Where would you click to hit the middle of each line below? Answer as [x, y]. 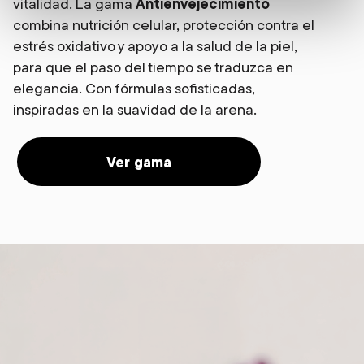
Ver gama [139, 162]
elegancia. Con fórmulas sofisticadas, [134, 88]
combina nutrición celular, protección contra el [164, 25]
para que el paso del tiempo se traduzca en [153, 67]
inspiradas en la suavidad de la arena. [135, 109]
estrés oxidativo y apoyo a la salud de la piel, [155, 46]
